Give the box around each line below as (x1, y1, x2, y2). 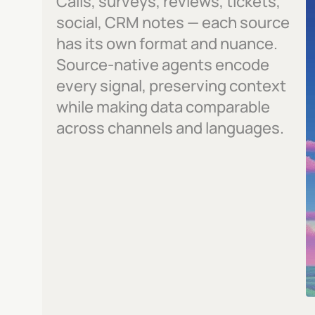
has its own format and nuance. (56, 33, 278, 54)
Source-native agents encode (56, 54, 269, 75)
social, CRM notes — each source (56, 12, 290, 33)
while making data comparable (56, 96, 270, 117)
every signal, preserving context (56, 75, 286, 96)
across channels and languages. (56, 117, 284, 139)
